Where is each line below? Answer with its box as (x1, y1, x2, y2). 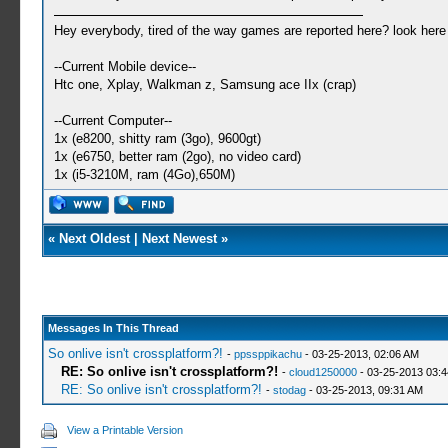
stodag (272, 384, 306, 396)
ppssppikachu (233, 348, 302, 360)
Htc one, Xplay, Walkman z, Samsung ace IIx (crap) (53, 77, 356, 92)
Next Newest (141, 231, 217, 246)
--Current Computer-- (53, 113, 172, 128)
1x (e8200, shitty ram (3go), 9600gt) (53, 131, 261, 146)
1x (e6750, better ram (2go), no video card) (53, 149, 301, 164)
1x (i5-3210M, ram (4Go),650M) (53, 167, 235, 182)
